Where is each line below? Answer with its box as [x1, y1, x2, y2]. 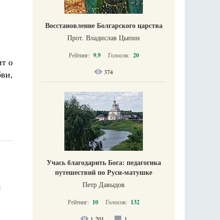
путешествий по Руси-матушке [55, 167, 152, 178]
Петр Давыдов [82, 180, 125, 190]
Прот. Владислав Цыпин [67, 33, 140, 43]
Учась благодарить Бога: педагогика [46, 157, 161, 168]
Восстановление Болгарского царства [45, 20, 163, 31]
